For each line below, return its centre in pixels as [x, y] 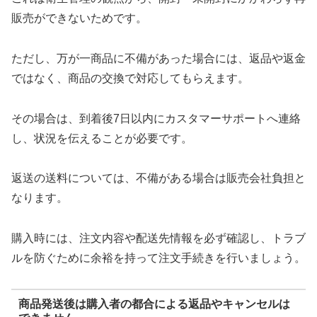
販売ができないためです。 [79, 18]
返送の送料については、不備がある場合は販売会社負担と [158, 178]
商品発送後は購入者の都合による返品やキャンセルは [154, 304]
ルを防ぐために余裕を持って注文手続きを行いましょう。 [158, 258]
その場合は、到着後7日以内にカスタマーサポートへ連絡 [156, 118]
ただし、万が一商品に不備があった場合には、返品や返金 [158, 58]
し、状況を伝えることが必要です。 [102, 138]
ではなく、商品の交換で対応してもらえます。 [130, 78]
